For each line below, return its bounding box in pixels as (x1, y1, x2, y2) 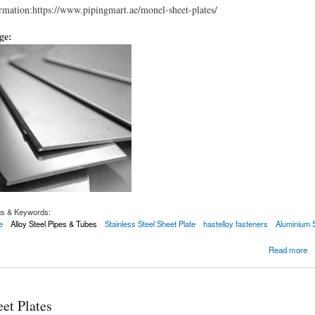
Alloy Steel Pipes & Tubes (10, 218, 97, 230)
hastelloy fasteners (203, 218, 269, 230)
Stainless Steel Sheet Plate (104, 218, 195, 230)
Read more (268, 244, 307, 256)
